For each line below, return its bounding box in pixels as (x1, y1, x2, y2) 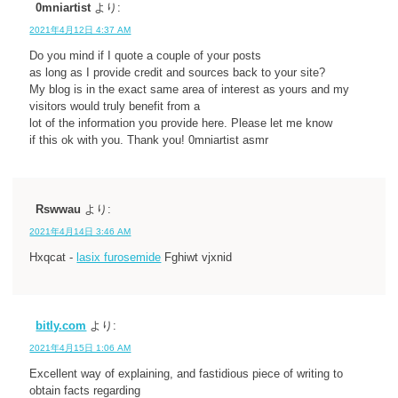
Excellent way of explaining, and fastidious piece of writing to (29, 368, 344, 381)
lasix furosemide (76, 251, 162, 264)
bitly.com (36, 320, 87, 333)
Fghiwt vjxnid (161, 251, 233, 264)
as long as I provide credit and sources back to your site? (29, 67, 326, 80)
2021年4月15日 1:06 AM (29, 343, 131, 354)
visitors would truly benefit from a (29, 100, 201, 114)
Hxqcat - (29, 251, 77, 264)
